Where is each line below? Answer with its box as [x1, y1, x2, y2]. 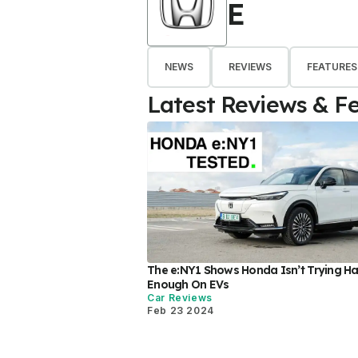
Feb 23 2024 [147, 304, 215, 316]
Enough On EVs [147, 276, 229, 292]
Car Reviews [147, 291, 213, 304]
